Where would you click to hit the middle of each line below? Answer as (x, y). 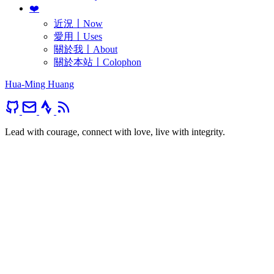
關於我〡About (86, 50)
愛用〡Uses (78, 37)
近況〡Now (78, 24)
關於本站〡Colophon (98, 62)
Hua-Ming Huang (39, 84)
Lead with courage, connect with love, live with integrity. (115, 132)
